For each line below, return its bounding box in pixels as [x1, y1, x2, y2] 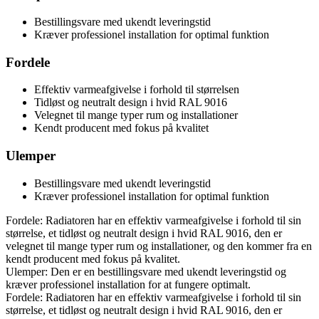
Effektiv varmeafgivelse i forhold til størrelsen [34, 83, 239, 96]
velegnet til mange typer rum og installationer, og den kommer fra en [6, 239, 312, 252]
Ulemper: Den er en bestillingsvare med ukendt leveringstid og [6, 265, 286, 278]
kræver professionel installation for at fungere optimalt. [6, 278, 251, 291]
